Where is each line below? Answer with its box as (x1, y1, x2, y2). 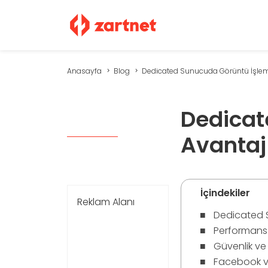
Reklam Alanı (77, 195, 135, 209)
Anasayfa (66, 66, 102, 76)
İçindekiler (200, 186, 250, 200)
